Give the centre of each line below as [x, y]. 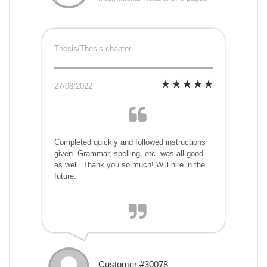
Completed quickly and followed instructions [130, 142]
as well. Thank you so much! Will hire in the [130, 165]
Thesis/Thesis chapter [93, 49]
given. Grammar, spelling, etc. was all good [129, 154]
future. [65, 176]
